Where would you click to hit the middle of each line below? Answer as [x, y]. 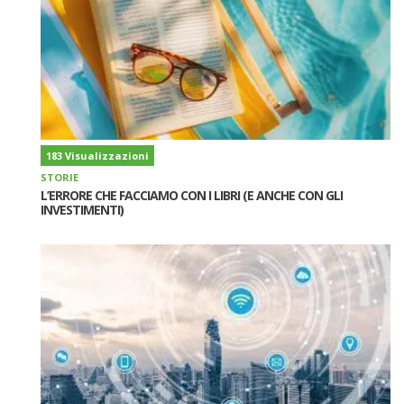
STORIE [60, 177]
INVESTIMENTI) [82, 209]
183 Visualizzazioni [97, 155]
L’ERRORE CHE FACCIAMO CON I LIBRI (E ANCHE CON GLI [192, 195]
